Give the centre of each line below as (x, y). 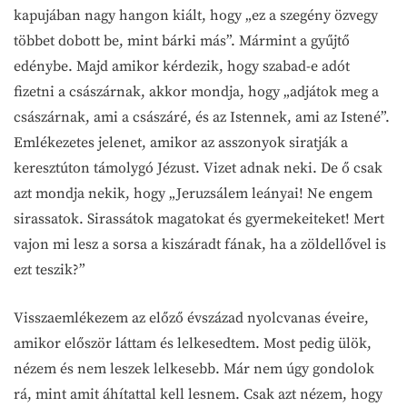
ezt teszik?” (50, 269)
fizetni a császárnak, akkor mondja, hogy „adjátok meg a (196, 91)
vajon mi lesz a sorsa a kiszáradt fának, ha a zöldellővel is (200, 244)
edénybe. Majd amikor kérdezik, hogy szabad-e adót (182, 66)
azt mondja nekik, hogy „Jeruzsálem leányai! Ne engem (193, 193)
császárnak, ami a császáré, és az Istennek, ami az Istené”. (202, 117)
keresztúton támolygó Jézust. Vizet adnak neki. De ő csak (198, 168)
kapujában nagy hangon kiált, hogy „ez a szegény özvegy (196, 15)
